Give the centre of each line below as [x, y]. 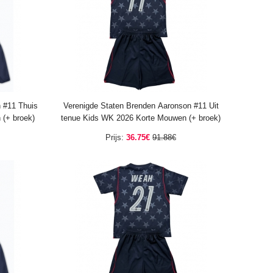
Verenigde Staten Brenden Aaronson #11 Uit [141, 106]
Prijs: [115, 137]
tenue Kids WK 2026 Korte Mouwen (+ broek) [141, 118]
